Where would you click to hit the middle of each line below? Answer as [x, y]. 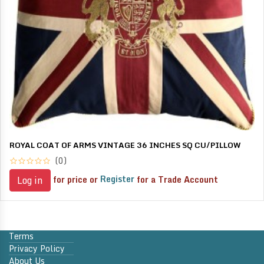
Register [117, 179]
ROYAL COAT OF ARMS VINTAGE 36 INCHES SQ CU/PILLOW [125, 145]
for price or [75, 179]
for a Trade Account [176, 179]
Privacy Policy [37, 248]
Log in [30, 180]
